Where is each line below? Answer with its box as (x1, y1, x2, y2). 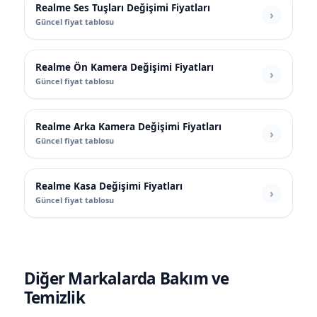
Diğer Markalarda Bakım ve (24, 267, 229, 290)
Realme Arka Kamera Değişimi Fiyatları (35, 120, 221, 134)
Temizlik (24, 287, 85, 309)
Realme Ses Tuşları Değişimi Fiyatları (35, 1, 210, 15)
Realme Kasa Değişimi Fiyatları (35, 180, 183, 193)
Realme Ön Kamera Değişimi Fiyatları (35, 61, 214, 74)
